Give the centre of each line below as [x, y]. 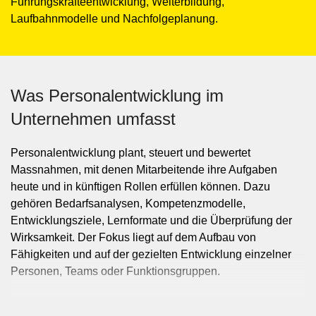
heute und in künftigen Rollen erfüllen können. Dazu [140, 187]
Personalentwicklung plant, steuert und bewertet [130, 153]
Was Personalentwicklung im [117, 96]
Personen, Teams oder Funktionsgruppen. [115, 271]
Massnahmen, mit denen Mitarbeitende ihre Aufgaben [144, 170]
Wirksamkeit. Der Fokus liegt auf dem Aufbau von [133, 237]
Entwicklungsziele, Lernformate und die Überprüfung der [151, 220]
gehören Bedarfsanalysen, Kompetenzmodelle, [128, 203]
